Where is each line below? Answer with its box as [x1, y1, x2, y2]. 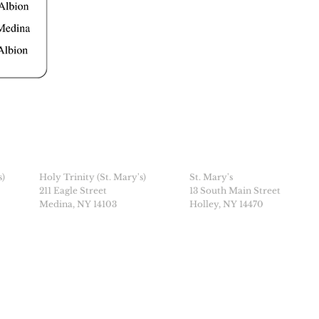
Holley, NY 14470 [189, 199, 263, 209]
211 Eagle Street [39, 185, 107, 196]
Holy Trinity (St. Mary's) [39, 172, 146, 182]
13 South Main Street [189, 185, 281, 196]
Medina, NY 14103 [39, 199, 117, 209]
